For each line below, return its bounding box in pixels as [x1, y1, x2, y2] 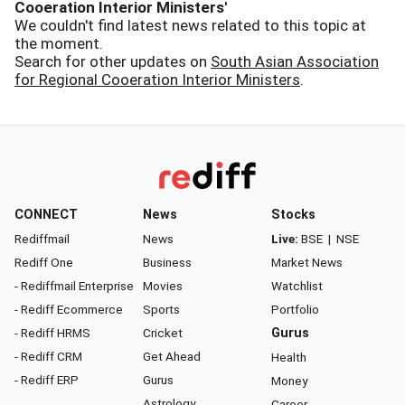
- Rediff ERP [14, 372, 79, 387]
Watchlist [271, 278, 323, 293]
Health [271, 350, 306, 364]
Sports [143, 302, 180, 316]
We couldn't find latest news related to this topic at [14, 16, 366, 34]
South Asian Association [211, 52, 379, 71]
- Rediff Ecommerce [14, 302, 123, 316]
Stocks [271, 207, 316, 222]
